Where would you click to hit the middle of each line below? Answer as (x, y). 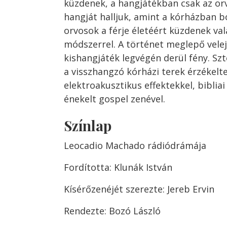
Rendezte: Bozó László (112, 211)
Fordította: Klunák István (118, 167)
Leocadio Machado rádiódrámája (135, 146)
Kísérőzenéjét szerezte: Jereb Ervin (139, 189)
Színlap (88, 126)
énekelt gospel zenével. (115, 99)
